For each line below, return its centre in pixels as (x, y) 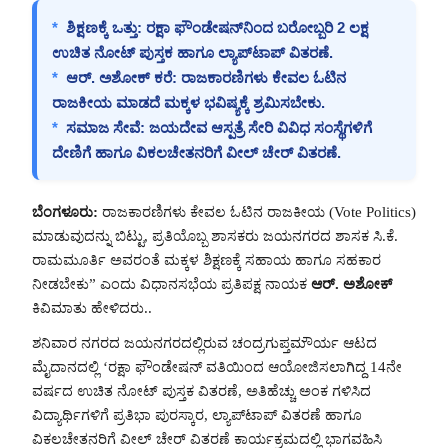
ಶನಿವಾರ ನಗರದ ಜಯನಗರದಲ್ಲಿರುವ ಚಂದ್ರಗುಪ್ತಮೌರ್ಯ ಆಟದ (204, 342)
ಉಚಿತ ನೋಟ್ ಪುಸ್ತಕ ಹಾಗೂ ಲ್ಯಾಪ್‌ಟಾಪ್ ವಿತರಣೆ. (192, 52)
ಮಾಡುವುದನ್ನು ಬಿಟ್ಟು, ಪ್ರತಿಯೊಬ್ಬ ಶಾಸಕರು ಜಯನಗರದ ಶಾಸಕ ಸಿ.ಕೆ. (215, 235)
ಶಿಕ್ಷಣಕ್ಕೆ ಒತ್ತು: (104, 27)
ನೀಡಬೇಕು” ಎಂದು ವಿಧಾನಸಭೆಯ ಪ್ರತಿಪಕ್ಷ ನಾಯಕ (171, 283)
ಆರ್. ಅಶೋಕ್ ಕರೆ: (121, 77)
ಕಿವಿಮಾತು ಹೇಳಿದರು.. (92, 307)
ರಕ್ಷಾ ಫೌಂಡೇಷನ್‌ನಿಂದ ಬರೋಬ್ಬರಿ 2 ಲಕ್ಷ (255, 27)
